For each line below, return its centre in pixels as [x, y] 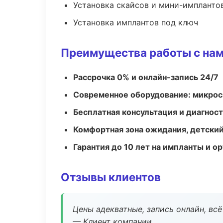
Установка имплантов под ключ [136, 22]
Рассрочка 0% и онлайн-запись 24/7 [146, 77]
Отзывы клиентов [111, 177]
